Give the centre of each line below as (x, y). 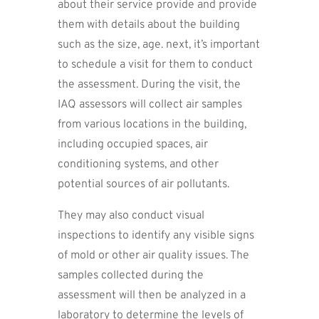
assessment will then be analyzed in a (151, 295)
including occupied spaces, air (132, 144)
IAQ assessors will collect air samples (150, 104)
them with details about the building (148, 25)
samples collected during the (130, 275)
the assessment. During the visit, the (149, 84)
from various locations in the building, (152, 124)
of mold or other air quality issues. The (153, 255)
